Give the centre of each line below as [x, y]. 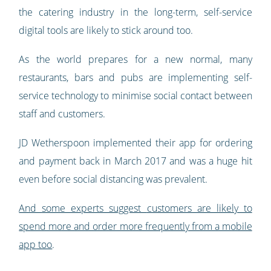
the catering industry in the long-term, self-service [135, 12]
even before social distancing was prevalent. [115, 179]
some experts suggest [94, 208]
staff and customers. [62, 114]
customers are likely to [199, 208]
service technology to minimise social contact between [135, 96]
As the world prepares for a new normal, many [135, 60]
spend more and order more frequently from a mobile [135, 227]
